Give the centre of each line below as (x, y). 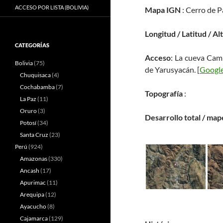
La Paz (28, 99)
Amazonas (34, 159)
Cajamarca (34, 218)
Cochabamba (37, 87)
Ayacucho (33, 206)
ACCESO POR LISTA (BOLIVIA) (52, 7)
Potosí (28, 123)
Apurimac (33, 182)
